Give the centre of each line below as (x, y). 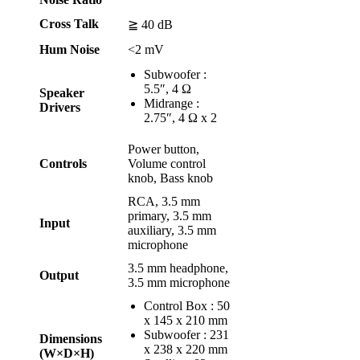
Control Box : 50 (187, 306)
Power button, (164, 149)
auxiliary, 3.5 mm (172, 230)
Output (59, 275)
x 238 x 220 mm (186, 349)
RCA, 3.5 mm (164, 201)
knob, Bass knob (170, 178)
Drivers (60, 107)
